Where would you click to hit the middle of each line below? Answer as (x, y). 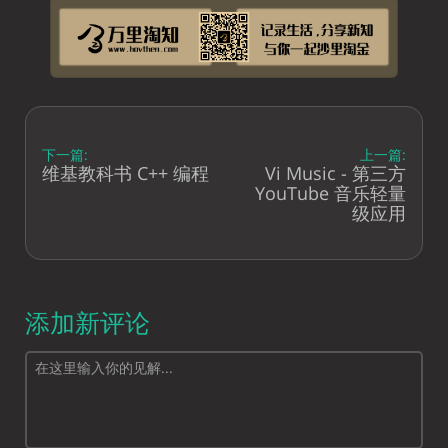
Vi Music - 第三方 (335, 172)
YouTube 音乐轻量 (330, 192)
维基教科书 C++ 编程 (125, 172)
